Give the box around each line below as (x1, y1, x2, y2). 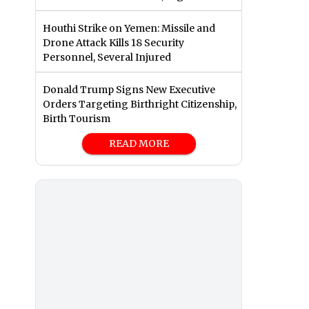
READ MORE (108, 137, 169, 150)
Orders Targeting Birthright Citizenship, (43, 98, 237, 111)
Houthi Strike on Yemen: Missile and (43, 22, 215, 35)
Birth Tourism (43, 112, 110, 126)
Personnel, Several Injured (43, 51, 171, 64)
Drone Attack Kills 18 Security (43, 37, 184, 50)
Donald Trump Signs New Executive (43, 83, 215, 97)
